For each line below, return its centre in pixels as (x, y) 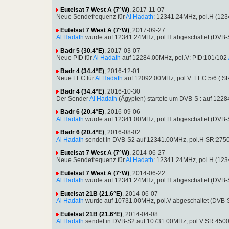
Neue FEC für (76, 78)
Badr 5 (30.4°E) (82, 50)
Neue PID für (75, 58)
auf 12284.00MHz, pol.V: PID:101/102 (174, 58)
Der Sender (73, 98)
